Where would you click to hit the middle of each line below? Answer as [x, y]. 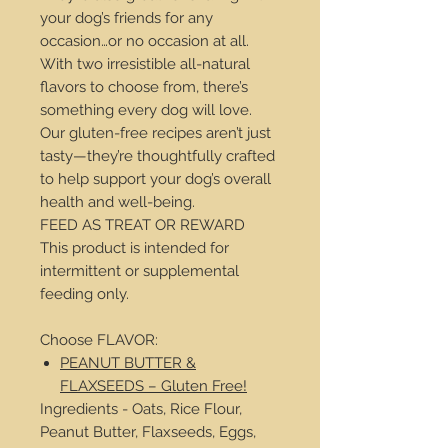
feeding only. [84, 294]
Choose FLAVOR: [99, 340]
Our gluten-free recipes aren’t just [155, 133]
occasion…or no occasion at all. [144, 41]
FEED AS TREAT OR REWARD [142, 225]
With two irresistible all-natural [145, 64]
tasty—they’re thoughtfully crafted [157, 156]
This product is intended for [134, 248]
